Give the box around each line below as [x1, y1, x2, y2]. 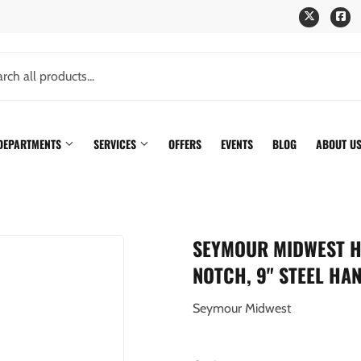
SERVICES [93, 135, 139, 152]
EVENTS [221, 135, 253, 152]
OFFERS [168, 135, 201, 152]
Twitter [317, 9, 351, 23]
